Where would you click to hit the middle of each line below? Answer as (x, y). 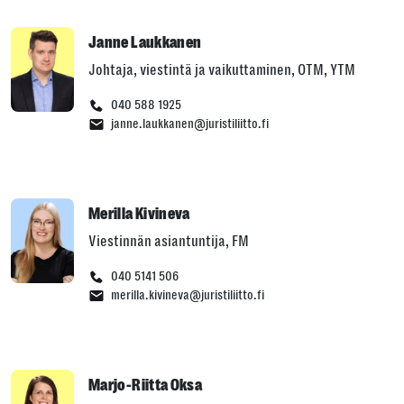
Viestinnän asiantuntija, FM (169, 241)
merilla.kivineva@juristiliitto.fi (188, 295)
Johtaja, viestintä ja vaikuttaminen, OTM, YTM (222, 70)
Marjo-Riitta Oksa (146, 385)
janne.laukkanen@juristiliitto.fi (190, 124)
